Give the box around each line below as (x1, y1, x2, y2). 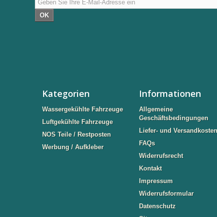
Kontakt (139, 165, 162, 172)
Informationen (139, 88, 201, 99)
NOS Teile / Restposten (42, 131, 111, 138)
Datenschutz (139, 202, 176, 210)
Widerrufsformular (139, 190, 194, 197)
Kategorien (42, 88, 90, 99)
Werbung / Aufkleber (42, 143, 104, 151)
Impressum (139, 177, 173, 185)
